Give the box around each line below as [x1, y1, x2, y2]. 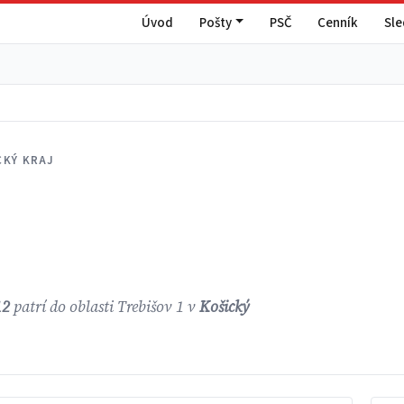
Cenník [317, 13, 359, 32]
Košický [199, 297, 251, 318]
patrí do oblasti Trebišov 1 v [10, 297, 200, 318]
